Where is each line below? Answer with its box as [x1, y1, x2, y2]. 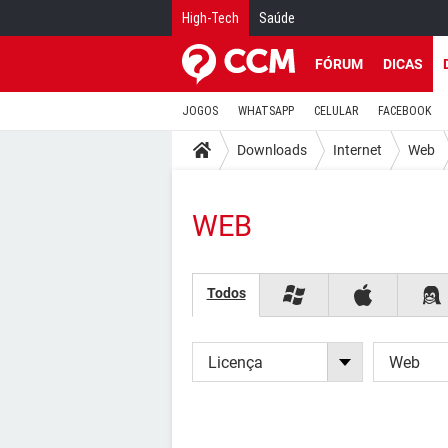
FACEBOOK [378, 104, 431, 118]
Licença [208, 352, 263, 372]
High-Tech [182, 10, 239, 26]
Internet [333, 141, 382, 158]
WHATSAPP [238, 104, 294, 118]
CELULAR [314, 104, 358, 118]
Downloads [237, 141, 307, 158]
